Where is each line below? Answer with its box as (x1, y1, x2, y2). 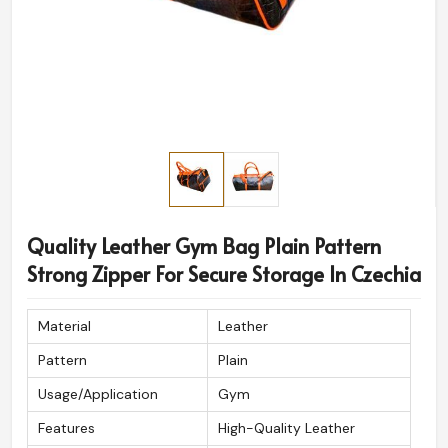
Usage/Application (38, 385, 158, 404)
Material (38, 317, 91, 336)
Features (38, 419, 95, 438)
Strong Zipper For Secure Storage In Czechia (27, 260, 421, 289)
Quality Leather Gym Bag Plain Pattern (27, 232, 381, 261)
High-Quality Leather (218, 419, 355, 438)
